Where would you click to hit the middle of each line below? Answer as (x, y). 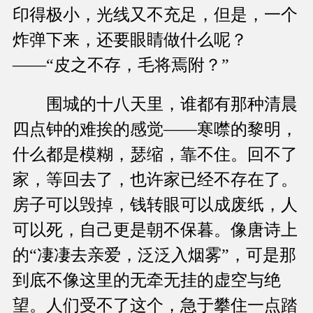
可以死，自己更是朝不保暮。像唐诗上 (155, 230)
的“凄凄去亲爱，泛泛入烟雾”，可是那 (154, 255)
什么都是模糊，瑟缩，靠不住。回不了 (155, 155)
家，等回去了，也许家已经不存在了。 (155, 180)
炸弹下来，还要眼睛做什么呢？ (130, 40)
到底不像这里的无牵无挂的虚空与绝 (147, 281)
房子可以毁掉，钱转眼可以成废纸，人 (155, 205)
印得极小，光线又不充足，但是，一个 (155, 15)
